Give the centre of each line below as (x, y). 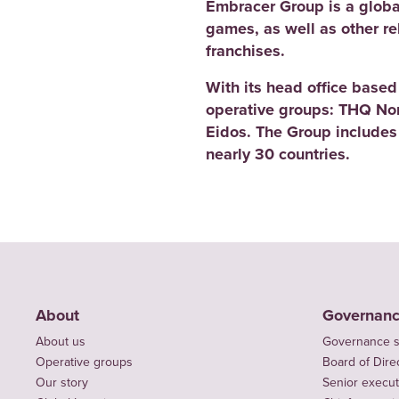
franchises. (245, 50)
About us (61, 341)
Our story (62, 382)
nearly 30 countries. (278, 154)
